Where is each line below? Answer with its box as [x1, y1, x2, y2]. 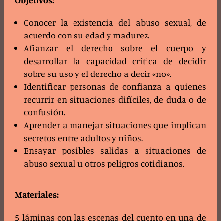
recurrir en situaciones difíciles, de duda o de [24, 94, 206, 105]
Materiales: [15, 189, 59, 200]
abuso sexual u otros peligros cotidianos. [24, 158, 184, 169]
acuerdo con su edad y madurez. [24, 30, 150, 41]
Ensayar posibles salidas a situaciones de [24, 145, 206, 156]
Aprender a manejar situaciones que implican [24, 119, 206, 131]
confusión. [24, 107, 66, 118]
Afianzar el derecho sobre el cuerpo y [24, 42, 206, 54]
